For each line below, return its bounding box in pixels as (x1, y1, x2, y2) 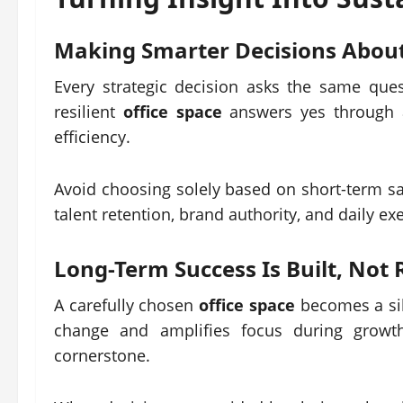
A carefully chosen (54, 294, 200, 316)
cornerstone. (54, 345, 150, 366)
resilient (54, 101, 123, 122)
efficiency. (54, 126, 130, 148)
